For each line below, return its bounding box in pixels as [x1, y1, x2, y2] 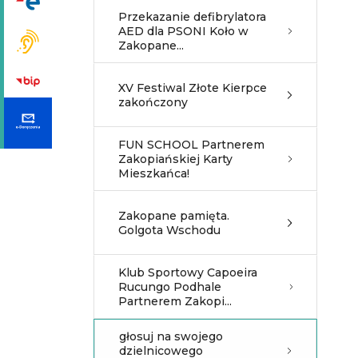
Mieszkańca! [118, 166, 189, 181]
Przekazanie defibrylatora [118, 10, 266, 24]
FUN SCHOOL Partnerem [118, 137, 265, 152]
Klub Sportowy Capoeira [118, 265, 257, 280]
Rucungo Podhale [118, 280, 221, 294]
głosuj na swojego [119, 329, 223, 344]
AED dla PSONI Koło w [118, 24, 249, 38]
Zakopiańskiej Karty [118, 152, 233, 166]
